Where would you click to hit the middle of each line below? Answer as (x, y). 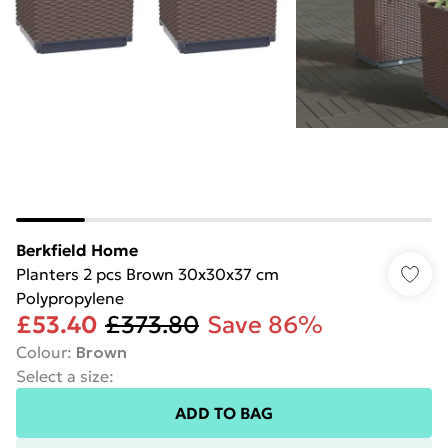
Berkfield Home (77, 250)
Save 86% (265, 325)
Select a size (62, 376)
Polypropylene (70, 298)
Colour (41, 352)
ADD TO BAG (224, 413)
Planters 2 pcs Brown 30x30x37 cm (147, 274)
